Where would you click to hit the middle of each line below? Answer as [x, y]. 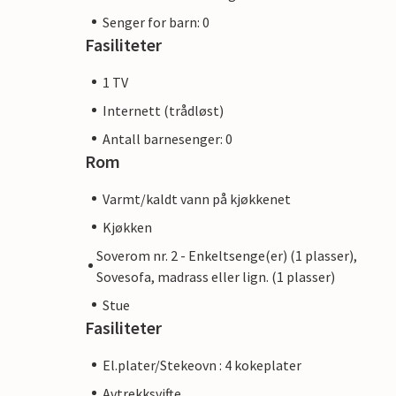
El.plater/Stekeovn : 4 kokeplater [202, 365]
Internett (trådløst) [163, 110]
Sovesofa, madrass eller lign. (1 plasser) [215, 276]
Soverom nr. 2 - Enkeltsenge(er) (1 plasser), [226, 255]
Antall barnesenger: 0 [168, 138]
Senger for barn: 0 [156, 22]
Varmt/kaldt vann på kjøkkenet [197, 198]
